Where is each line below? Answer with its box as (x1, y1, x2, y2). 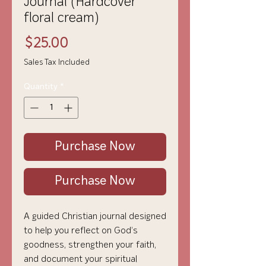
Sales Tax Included (24, 58, 90, 67)
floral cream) (24, 12, 99, 26)
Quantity (24, 83, 58, 91)
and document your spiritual (24, 255, 137, 264)
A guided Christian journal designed (24, 212, 166, 221)
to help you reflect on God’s (24, 226, 138, 236)
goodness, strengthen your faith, (24, 240, 156, 250)
